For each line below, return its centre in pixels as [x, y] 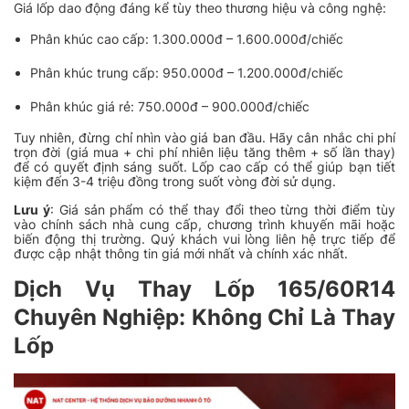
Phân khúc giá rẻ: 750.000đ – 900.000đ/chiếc [170, 106]
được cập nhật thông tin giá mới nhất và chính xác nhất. [181, 253]
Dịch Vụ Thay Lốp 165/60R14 [204, 288]
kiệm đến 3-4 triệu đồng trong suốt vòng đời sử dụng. [175, 181]
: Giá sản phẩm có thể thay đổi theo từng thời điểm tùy [223, 209]
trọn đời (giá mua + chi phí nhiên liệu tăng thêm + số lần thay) [204, 152]
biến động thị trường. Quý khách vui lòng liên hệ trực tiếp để [204, 238]
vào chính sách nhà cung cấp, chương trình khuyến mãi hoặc [204, 224]
